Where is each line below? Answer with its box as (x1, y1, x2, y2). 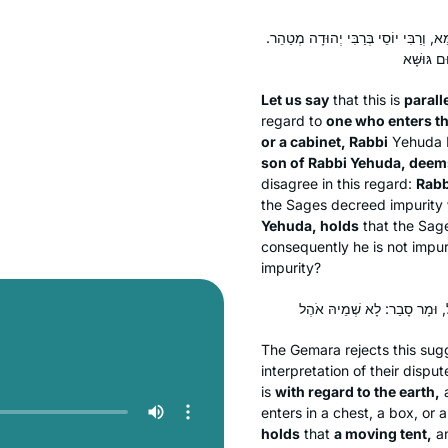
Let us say (261, 90, 329, 108)
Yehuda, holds (261, 216, 359, 234)
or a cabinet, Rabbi (261, 132, 388, 150)
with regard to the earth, (275, 382, 440, 400)
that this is (329, 90, 404, 108)
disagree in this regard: (261, 174, 416, 192)
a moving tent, (334, 424, 432, 442)
